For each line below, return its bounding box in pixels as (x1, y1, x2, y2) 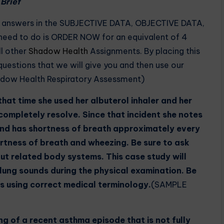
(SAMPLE (151, 179, 187, 189)
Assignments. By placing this (88, 46, 200, 56)
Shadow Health (28, 46, 88, 56)
